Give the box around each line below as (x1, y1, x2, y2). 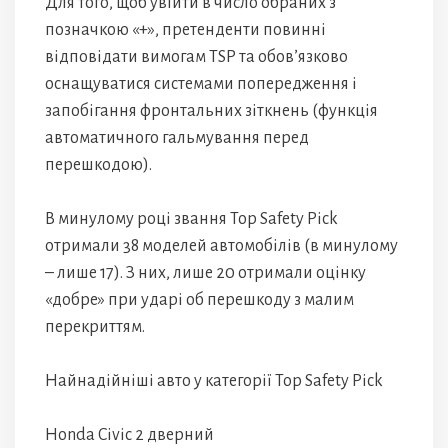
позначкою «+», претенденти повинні (45, 21, 326, 39)
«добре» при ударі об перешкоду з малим (45, 291, 354, 309)
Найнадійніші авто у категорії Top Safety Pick (45, 372, 383, 390)
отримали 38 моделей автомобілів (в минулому (45, 237, 398, 255)
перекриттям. (45, 318, 145, 336)
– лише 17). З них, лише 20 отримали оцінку (45, 264, 366, 282)
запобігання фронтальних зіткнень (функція (45, 102, 378, 120)
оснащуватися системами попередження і (45, 75, 357, 93)
